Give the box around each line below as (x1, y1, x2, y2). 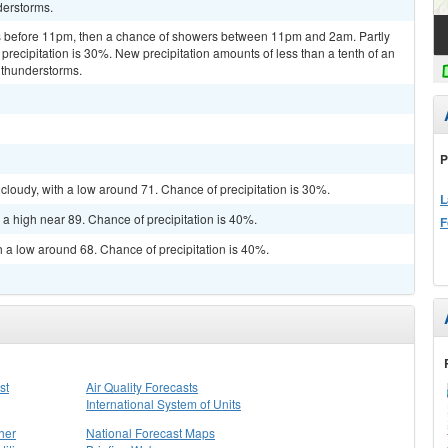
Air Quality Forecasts (86, 378, 198, 395)
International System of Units (86, 395, 241, 412)
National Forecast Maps (86, 424, 215, 441)
